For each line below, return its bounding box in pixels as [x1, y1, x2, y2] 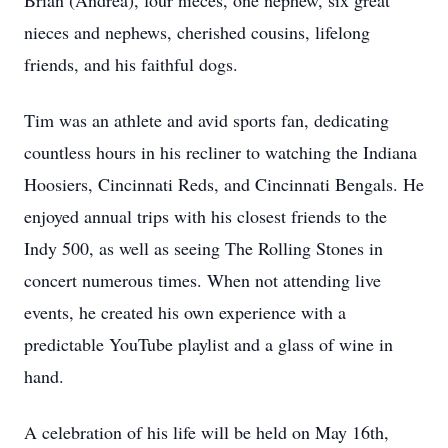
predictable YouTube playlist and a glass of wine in [24, 332, 393, 356]
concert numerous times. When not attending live [24, 268, 381, 292]
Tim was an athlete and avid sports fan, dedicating [24, 108, 389, 132]
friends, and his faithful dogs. [24, 52, 238, 76]
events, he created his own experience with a [24, 300, 346, 324]
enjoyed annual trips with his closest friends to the [24, 204, 387, 228]
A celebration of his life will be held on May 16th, [24, 420, 389, 444]
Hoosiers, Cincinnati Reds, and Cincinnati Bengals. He [24, 172, 424, 196]
